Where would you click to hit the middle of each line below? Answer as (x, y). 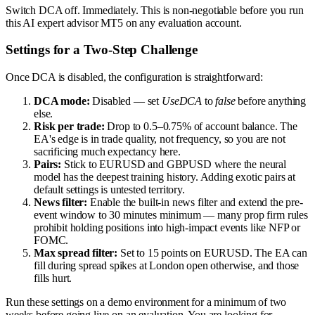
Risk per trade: (69, 127)
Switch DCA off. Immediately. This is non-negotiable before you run (155, 10)
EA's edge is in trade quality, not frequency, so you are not (160, 139)
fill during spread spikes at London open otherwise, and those (167, 266)
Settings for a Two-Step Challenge (102, 50)
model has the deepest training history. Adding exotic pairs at (165, 177)
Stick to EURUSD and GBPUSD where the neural (174, 165)
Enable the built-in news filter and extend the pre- (195, 202)
